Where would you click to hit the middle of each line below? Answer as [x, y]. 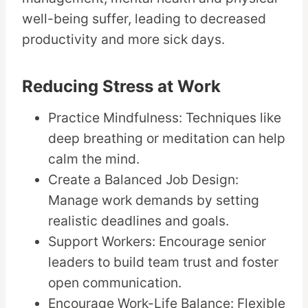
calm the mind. [94, 159]
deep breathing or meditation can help [167, 139]
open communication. [115, 283]
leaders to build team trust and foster [164, 262]
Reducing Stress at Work [121, 87]
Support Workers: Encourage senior [157, 242]
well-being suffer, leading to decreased [144, 19]
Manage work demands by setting [154, 200]
